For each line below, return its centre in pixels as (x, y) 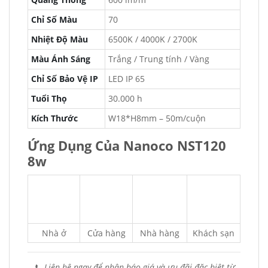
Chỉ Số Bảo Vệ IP (65, 79)
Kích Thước (54, 118)
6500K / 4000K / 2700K (153, 39)
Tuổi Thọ (49, 98)
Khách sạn (214, 233)
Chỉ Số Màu (54, 19)
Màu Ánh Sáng (61, 59)
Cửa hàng (106, 233)
